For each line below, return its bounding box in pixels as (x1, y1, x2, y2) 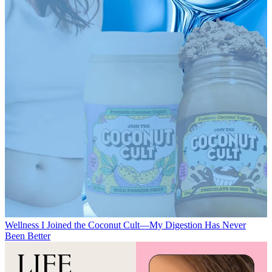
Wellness (5, 219, 39, 230)
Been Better (5, 230, 50, 241)
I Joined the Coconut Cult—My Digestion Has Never (41, 219, 246, 230)
